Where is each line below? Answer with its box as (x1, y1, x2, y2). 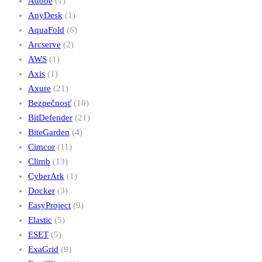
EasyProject (28, 201, 71, 211)
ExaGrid (28, 244, 58, 254)
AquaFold (28, 25, 64, 35)
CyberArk (28, 171, 64, 181)
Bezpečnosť (28, 98, 71, 108)
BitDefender (28, 113, 73, 123)
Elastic (28, 215, 52, 225)
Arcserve (28, 40, 61, 50)
